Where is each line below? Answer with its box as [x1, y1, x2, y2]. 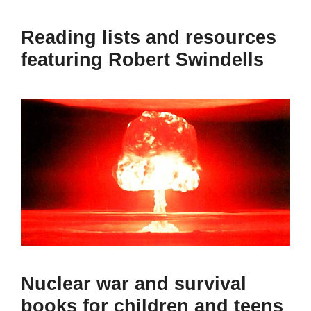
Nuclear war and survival [21, 274, 246, 295]
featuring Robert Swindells [21, 49, 264, 70]
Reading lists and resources [21, 26, 276, 48]
